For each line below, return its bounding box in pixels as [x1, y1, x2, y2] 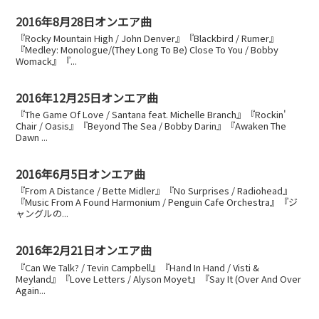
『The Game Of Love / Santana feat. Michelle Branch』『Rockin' [16, 108, 287, 122]
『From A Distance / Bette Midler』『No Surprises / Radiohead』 [16, 184, 293, 198]
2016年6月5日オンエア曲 [16, 165, 146, 183]
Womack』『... [16, 54, 78, 68]
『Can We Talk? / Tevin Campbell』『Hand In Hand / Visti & [16, 260, 260, 274]
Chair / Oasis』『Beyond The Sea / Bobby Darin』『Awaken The [16, 119, 287, 133]
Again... [16, 283, 46, 297]
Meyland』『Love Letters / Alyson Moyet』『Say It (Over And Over [16, 271, 302, 286]
